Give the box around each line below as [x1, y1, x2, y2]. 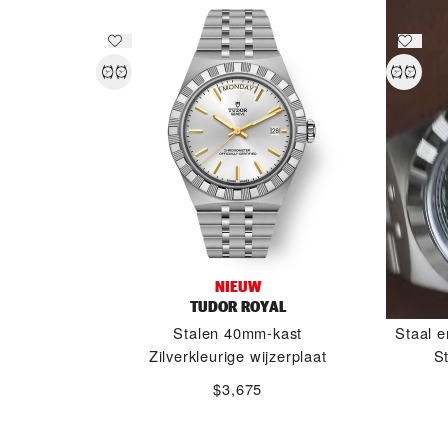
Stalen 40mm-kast [173, 322, 303, 343]
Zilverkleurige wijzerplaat [148, 345, 327, 366]
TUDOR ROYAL [189, 296, 286, 317]
